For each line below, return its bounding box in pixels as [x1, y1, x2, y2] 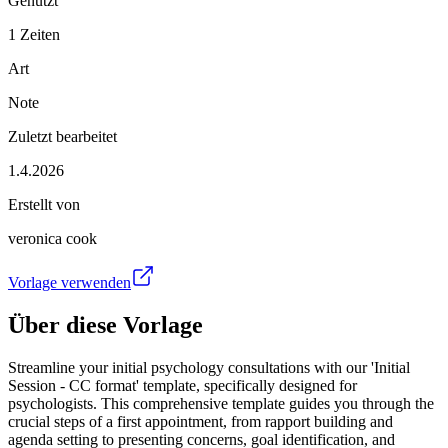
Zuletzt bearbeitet [8, 127, 117, 145]
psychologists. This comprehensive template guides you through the [8, 394, 434, 412]
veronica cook [8, 229, 97, 247]
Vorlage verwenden [8, 273, 131, 291]
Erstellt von [8, 195, 80, 213]
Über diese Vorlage [8, 311, 203, 338]
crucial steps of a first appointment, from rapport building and [8, 412, 393, 430]
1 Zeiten [8, 25, 60, 43]
